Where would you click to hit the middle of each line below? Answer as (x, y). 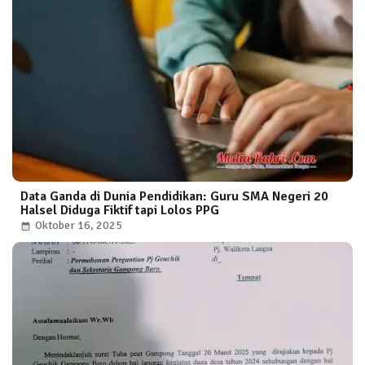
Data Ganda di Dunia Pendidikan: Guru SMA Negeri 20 (174, 196)
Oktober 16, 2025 (79, 225)
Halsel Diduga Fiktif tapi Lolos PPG (120, 210)
